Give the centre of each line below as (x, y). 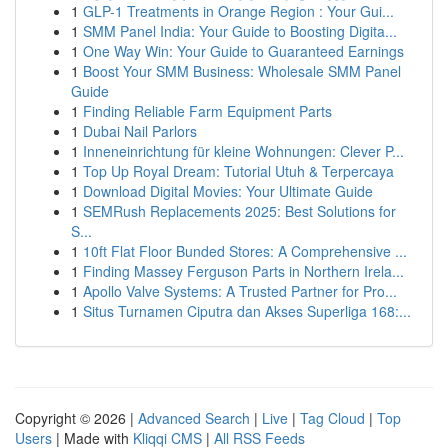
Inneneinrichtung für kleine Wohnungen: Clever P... (243, 151)
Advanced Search (194, 418)
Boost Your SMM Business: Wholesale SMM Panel (242, 71)
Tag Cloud (332, 418)
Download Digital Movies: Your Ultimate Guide (228, 191)
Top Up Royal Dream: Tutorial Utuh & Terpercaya (238, 171)
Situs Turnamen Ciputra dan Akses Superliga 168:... (247, 311)
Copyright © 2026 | (76, 418)
